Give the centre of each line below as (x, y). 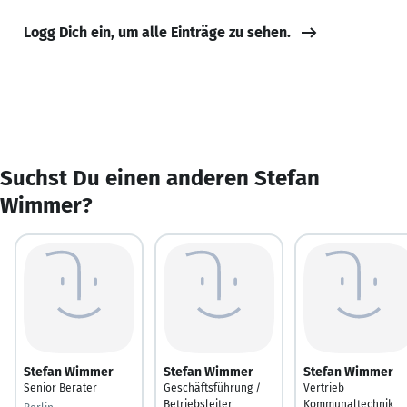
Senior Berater (60, 387)
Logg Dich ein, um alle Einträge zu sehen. (157, 32)
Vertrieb (324, 387)
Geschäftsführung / (212, 387)
